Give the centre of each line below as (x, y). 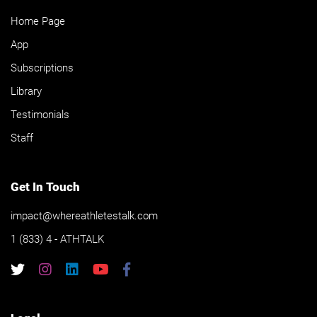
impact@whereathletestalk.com (84, 215)
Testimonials (40, 114)
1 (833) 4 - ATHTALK (57, 239)
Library (26, 91)
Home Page (38, 21)
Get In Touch (45, 186)
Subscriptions (42, 68)
